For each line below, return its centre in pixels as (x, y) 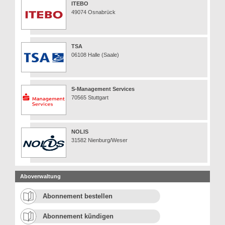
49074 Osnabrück (93, 12)
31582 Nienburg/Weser (99, 140)
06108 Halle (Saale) (95, 54)
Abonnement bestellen (78, 196)
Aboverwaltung (40, 176)
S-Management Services (103, 89)
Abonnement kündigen (78, 216)
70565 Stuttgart (90, 97)
